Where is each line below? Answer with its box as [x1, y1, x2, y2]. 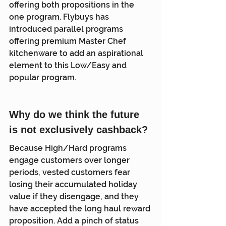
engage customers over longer [9, 155, 132, 165]
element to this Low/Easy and [9, 60, 129, 70]
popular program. [9, 72, 76, 82]
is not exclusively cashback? [9, 124, 148, 135]
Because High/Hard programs [9, 143, 129, 153]
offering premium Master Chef [9, 36, 128, 46]
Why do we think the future [9, 108, 142, 120]
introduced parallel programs [9, 24, 125, 34]
